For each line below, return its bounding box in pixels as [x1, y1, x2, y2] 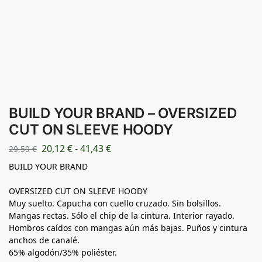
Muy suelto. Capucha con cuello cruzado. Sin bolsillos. [9, 197, 221, 209]
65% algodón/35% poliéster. [9, 246, 117, 258]
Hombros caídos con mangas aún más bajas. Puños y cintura [9, 222, 247, 233]
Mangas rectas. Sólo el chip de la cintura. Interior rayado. [9, 209, 235, 221]
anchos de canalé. [9, 234, 80, 246]
